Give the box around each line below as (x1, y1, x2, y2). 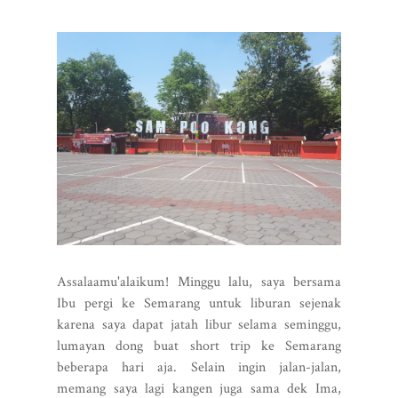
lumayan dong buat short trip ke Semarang (57, 336, 341, 355)
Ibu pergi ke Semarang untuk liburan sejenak (57, 293, 341, 313)
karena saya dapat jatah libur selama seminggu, (57, 314, 341, 334)
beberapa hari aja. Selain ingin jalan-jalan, (57, 357, 341, 377)
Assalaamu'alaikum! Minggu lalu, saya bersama (57, 272, 341, 291)
